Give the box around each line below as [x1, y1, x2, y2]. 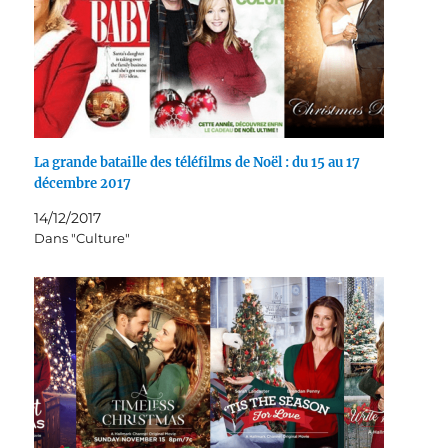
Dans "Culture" [34, 230, 131, 247]
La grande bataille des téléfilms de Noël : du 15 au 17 [34, 154, 361, 172]
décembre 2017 [34, 175, 132, 193]
